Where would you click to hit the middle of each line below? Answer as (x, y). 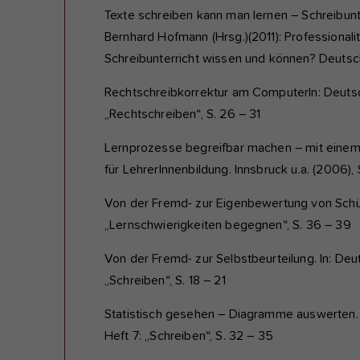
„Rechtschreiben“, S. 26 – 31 (183, 115)
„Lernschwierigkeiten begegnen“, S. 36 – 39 (228, 225)
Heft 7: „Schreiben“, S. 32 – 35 (191, 336)
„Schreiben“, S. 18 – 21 (165, 281)
